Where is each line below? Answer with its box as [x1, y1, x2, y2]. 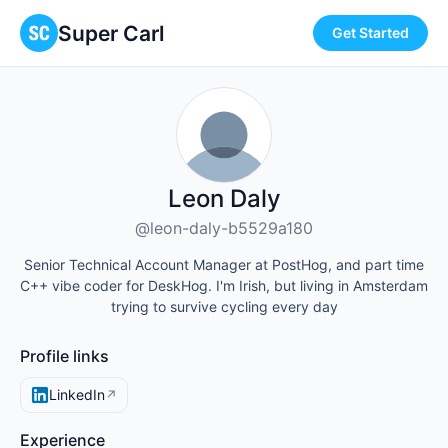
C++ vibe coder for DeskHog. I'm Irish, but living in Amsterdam [20, 277, 428, 294]
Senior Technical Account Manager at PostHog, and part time [24, 256, 424, 273]
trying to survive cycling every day [110, 298, 338, 315]
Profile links [20, 346, 109, 366]
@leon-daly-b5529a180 [135, 218, 313, 238]
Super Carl [58, 20, 164, 46]
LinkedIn [49, 386, 105, 403]
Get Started [332, 24, 409, 41]
